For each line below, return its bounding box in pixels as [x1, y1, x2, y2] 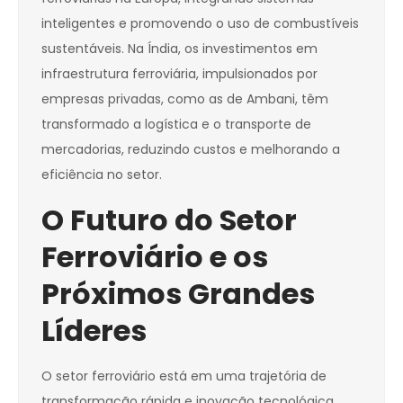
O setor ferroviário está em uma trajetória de [41, 367, 327, 386]
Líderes [41, 310, 147, 352]
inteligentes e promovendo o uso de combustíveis [41, 14, 359, 33]
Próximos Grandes [41, 273, 315, 315]
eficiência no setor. [41, 166, 162, 184]
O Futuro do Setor [41, 200, 297, 241]
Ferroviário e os [41, 237, 268, 278]
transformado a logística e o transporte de [41, 115, 311, 134]
